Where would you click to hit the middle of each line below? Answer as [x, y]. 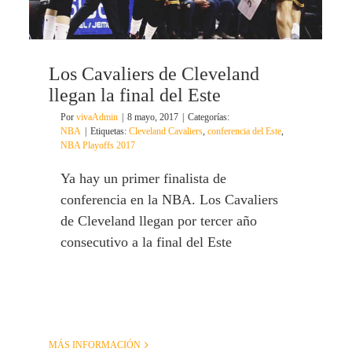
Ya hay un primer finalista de [143, 179]
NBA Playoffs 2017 [98, 146]
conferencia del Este [244, 132]
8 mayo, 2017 [153, 117]
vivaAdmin [97, 117]
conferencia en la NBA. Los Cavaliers [169, 200]
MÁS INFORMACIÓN [95, 345]
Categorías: [209, 117]
